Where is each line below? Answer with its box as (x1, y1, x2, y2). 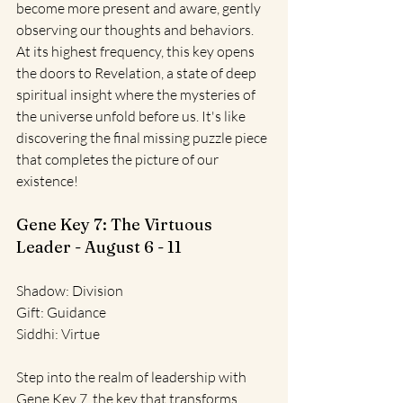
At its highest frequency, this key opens (16, 41, 257, 60)
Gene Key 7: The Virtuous (16, 213, 216, 235)
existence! (16, 171, 78, 190)
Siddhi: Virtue (16, 324, 100, 343)
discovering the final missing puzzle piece (16, 128, 270, 147)
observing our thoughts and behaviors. (16, 20, 256, 39)
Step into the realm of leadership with (16, 367, 249, 386)
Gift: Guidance (16, 302, 106, 321)
